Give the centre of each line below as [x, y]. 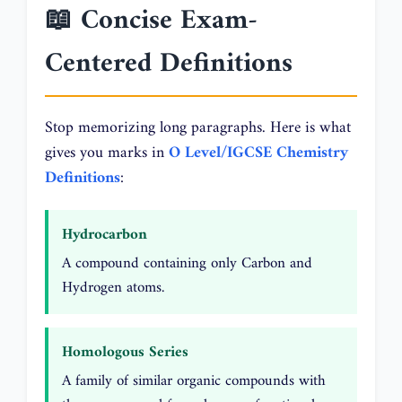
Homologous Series [125, 353]
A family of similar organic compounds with [194, 382]
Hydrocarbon [105, 236]
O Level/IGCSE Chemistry [258, 153]
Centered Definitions [169, 64]
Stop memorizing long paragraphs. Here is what [198, 127]
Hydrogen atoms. [113, 288]
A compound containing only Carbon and [187, 264]
